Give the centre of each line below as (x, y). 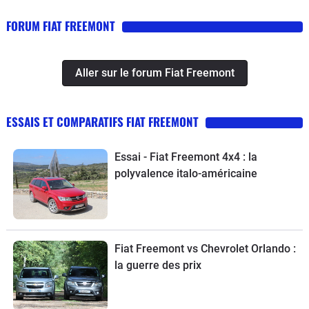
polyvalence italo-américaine (186, 173)
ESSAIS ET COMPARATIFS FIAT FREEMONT (102, 121)
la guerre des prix (158, 265)
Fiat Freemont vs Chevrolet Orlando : (205, 249)
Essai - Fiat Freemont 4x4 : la (186, 157)
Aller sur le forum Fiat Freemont (154, 72)
